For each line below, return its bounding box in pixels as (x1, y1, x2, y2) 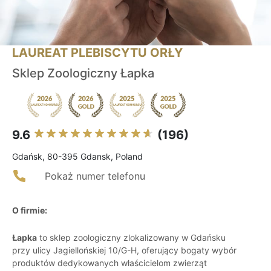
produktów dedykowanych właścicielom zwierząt (12, 258, 207, 269)
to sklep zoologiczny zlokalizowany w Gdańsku (37, 232, 226, 243)
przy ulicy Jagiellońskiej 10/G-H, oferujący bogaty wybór (12, 245, 237, 256)
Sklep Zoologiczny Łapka (12, 66, 154, 81)
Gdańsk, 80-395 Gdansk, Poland (12, 151, 143, 162)
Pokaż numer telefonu (45, 170, 145, 183)
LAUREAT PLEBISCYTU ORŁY (12, 45, 183, 60)
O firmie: (12, 205, 47, 216)
